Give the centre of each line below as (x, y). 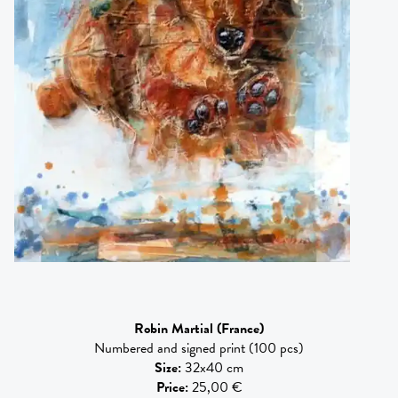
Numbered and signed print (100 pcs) (199, 348)
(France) (240, 328)
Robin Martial (174, 328)
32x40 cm (214, 367)
